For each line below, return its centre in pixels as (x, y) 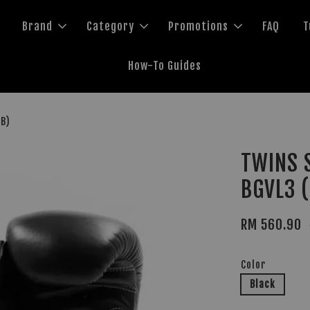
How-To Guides (164, 66)
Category (111, 26)
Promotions (199, 26)
